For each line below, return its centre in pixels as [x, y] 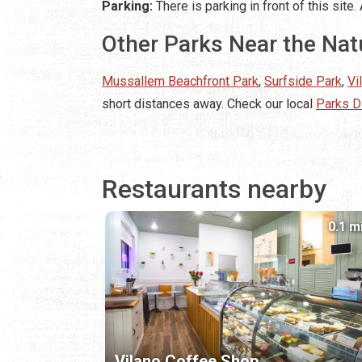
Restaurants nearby [214, 189]
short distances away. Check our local [209, 103]
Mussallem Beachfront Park [180, 81]
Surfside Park [303, 81]
